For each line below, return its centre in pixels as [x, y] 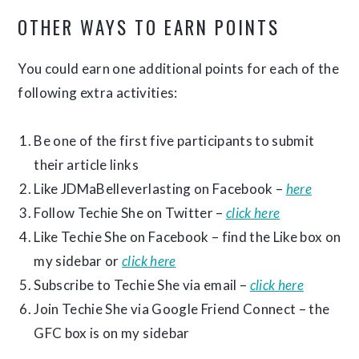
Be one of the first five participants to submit [174, 141]
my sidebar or [78, 261]
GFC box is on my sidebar [112, 333]
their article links [86, 165]
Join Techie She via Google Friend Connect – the [182, 309]
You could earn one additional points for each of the [179, 69]
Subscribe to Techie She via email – [142, 285]
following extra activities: [98, 93]
